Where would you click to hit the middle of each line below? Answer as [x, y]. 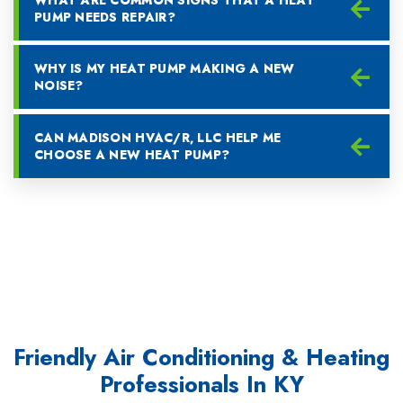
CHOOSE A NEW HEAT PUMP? [132, 154]
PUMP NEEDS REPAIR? [105, 17]
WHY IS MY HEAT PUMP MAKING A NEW [165, 69]
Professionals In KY [201, 384]
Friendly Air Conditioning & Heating [201, 357]
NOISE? [59, 86]
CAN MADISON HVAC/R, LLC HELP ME [158, 137]
